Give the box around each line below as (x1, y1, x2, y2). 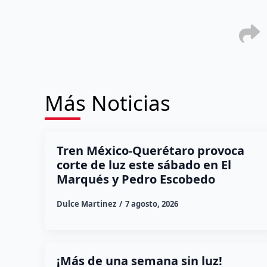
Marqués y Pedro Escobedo (56, 170, 215, 187)
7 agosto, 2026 (125, 198, 178, 209)
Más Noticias (44, 88, 170, 117)
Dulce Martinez (56, 198, 116, 209)
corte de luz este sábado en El (56, 156, 231, 173)
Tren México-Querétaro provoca (56, 142, 244, 159)
